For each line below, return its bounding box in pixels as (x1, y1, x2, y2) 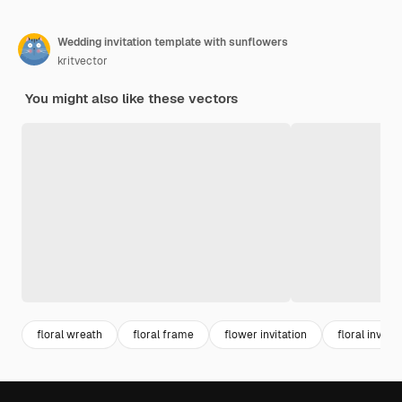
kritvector (57, 54, 108, 69)
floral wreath (37, 327, 102, 342)
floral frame (133, 327, 194, 342)
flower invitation (224, 327, 307, 342)
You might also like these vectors (25, 90, 238, 108)
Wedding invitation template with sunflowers (57, 35, 288, 50)
